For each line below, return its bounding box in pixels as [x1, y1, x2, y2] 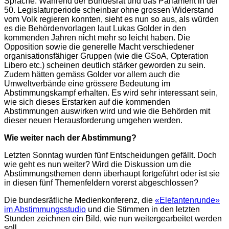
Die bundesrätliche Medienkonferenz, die [4, 195, 155, 204]
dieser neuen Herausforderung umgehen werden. [4, 116, 182, 125]
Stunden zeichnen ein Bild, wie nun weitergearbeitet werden [4, 214, 222, 223]
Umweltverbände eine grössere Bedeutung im [4, 79, 170, 88]
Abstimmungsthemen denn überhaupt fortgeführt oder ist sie [4, 169, 220, 178]
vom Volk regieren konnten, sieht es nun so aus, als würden [4, 14, 219, 24]
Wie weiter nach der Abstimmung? [4, 133, 136, 142]
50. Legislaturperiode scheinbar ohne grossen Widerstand [4, 5, 214, 14]
